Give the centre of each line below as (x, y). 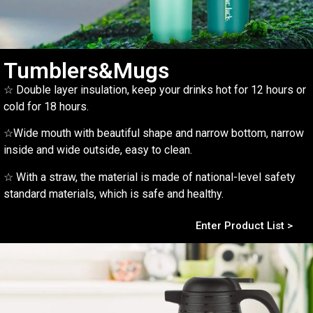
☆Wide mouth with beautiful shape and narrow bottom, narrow (154, 133)
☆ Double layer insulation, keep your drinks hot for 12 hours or (155, 89)
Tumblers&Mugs (86, 70)
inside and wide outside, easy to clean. (98, 150)
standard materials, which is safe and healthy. (114, 194)
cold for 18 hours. (46, 106)
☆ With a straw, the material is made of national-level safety (150, 177)
